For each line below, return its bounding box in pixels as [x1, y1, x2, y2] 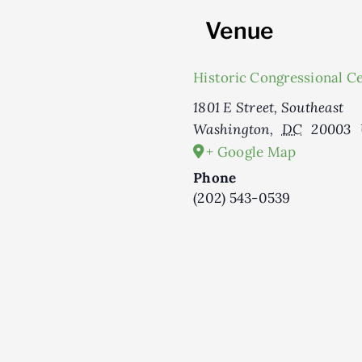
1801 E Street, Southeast [193, 98, 344, 116]
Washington [193, 120, 270, 138]
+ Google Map [206, 142, 297, 161]
